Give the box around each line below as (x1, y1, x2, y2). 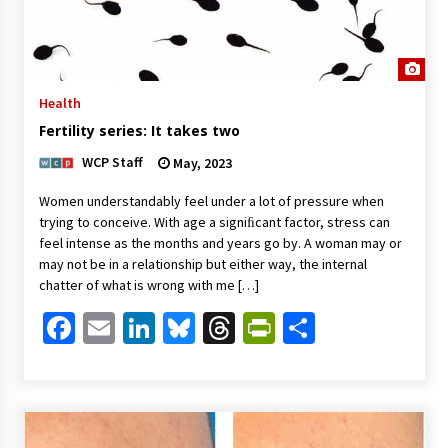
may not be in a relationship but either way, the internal (38, 255, 367, 274)
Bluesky (194, 308, 301, 349)
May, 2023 (169, 154, 232, 173)
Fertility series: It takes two (38, 121, 240, 141)
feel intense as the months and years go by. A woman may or (38, 234, 402, 253)
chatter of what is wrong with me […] (38, 276, 259, 295)
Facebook (74, 308, 203, 349)
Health (38, 94, 81, 113)
